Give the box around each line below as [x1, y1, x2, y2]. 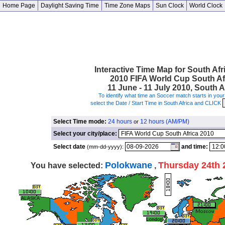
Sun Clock [156, 2, 184, 9]
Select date [53, 143, 87, 150]
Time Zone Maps [104, 2, 150, 9]
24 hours [107, 118, 132, 125]
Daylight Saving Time [41, 2, 99, 9]
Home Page [3, 2, 35, 9]
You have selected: [30, 161, 105, 170]
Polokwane [104, 160, 152, 170]
